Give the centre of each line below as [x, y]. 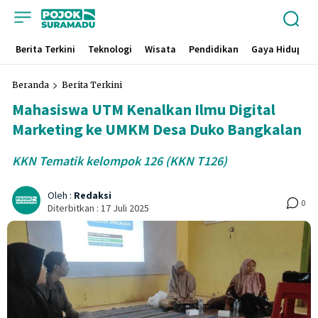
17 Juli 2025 [125, 208]
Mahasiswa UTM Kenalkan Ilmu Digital [144, 109]
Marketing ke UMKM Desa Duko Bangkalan [157, 129]
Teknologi [110, 49]
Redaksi [93, 196]
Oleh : [60, 196]
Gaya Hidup [276, 49]
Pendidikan [213, 49]
